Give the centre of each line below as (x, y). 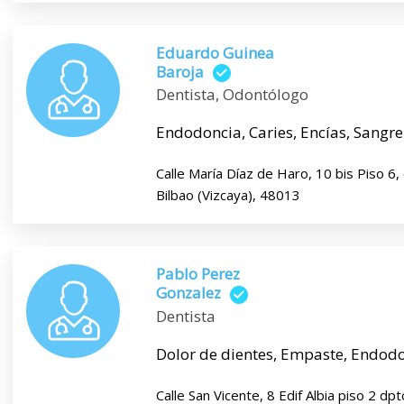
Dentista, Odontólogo (232, 95)
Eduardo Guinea (215, 52)
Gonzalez (188, 293)
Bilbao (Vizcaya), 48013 (228, 195)
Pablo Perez (197, 274)
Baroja (179, 71)
